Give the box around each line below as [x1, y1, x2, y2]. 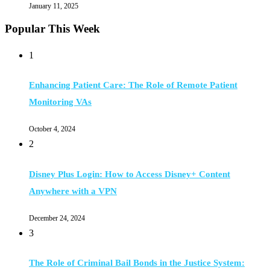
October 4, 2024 [29, 125, 75, 134]
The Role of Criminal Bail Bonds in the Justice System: [29, 258, 245, 268]
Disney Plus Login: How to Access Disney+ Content [29, 169, 230, 179]
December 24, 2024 [29, 213, 85, 222]
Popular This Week [5, 22, 100, 36]
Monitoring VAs [29, 97, 92, 107]
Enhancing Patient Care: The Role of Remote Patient [29, 80, 237, 90]
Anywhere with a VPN [29, 186, 117, 196]
